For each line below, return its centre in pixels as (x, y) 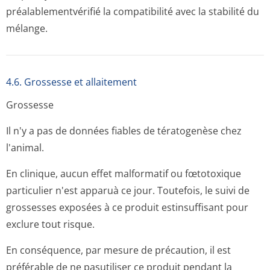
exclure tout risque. (50, 224)
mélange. (27, 28)
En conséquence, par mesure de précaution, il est (118, 250)
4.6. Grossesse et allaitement (71, 82)
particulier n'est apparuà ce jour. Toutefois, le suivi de (128, 190)
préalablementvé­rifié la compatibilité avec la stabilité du (133, 11)
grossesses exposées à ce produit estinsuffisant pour (127, 207)
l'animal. (25, 148)
